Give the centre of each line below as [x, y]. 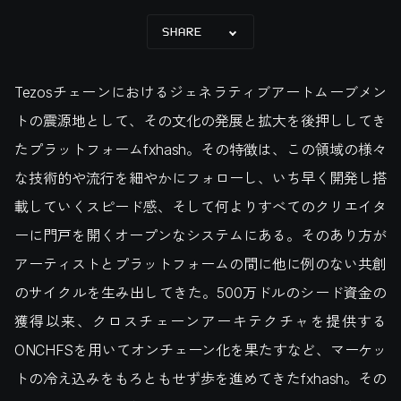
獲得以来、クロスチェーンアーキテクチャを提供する [200, 321]
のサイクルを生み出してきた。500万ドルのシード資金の [200, 293]
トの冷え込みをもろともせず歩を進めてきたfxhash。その [200, 379]
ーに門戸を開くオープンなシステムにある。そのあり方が [200, 235]
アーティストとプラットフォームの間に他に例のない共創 [200, 264]
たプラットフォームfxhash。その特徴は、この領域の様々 [200, 149]
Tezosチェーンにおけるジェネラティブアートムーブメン [200, 92]
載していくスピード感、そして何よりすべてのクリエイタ [200, 207]
